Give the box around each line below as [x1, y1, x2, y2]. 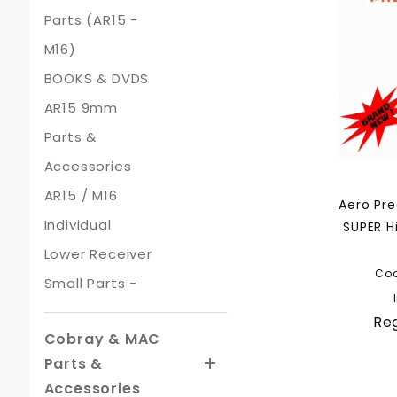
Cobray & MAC [43, 329, 161, 349]
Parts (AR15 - [43, 11, 139, 29]
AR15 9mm [43, 98, 119, 117]
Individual [43, 215, 112, 234]
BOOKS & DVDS [43, 69, 150, 88]
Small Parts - [43, 274, 138, 292]
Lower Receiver [43, 245, 152, 263]
